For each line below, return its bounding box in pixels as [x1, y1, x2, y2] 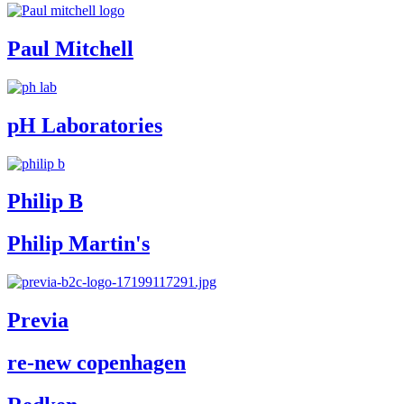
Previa [7, 308, 69, 333]
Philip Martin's [7, 232, 150, 256]
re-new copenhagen [7, 351, 186, 375]
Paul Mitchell [7, 36, 133, 60]
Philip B [7, 189, 83, 214]
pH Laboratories [7, 113, 162, 137]
